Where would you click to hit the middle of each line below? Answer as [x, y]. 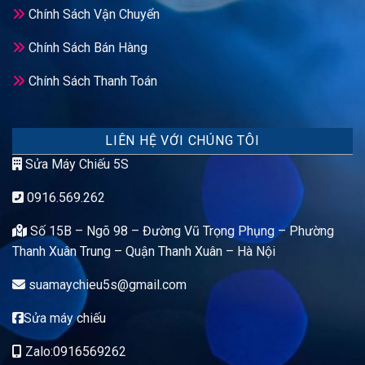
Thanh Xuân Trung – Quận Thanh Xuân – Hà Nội [144, 252]
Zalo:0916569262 [74, 352]
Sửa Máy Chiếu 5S [75, 165]
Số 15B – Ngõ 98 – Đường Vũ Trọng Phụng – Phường [180, 231]
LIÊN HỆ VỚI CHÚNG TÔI [182, 141]
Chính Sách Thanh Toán [91, 81]
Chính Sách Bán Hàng [88, 48]
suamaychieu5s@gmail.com [108, 285]
